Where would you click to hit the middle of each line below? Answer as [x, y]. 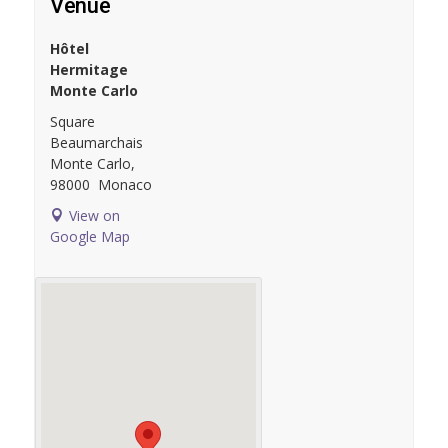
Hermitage [88, 70]
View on [94, 216]
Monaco [124, 185]
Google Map [89, 237]
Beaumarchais [96, 143]
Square [72, 122]
